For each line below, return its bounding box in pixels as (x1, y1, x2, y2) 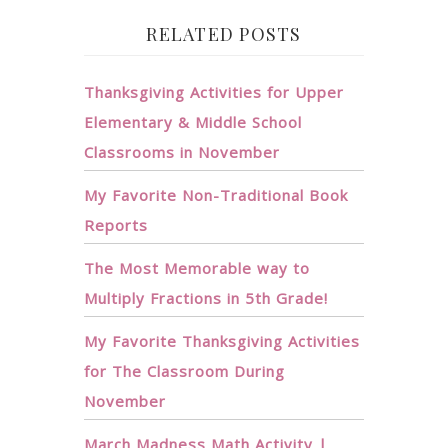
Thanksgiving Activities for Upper (84, 82, 344, 102)
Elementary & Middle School (84, 112, 302, 132)
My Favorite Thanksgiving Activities (84, 331, 360, 351)
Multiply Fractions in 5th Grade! (84, 288, 328, 308)
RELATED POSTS (146, 22, 302, 46)
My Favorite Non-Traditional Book (84, 185, 348, 205)
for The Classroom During (84, 361, 285, 381)
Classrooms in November (84, 142, 280, 162)
